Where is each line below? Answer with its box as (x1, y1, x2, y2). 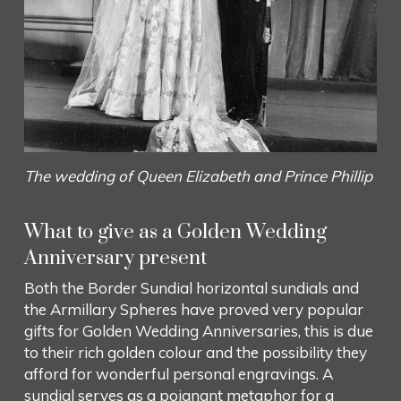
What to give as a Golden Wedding (23, 219, 327, 244)
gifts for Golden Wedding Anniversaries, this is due (23, 320, 373, 340)
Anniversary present (23, 245, 207, 270)
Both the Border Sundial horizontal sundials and (23, 277, 359, 297)
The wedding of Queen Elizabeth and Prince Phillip (23, 166, 372, 186)
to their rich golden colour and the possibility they (23, 342, 367, 362)
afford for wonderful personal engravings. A (23, 363, 333, 383)
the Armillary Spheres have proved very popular (23, 299, 363, 319)
